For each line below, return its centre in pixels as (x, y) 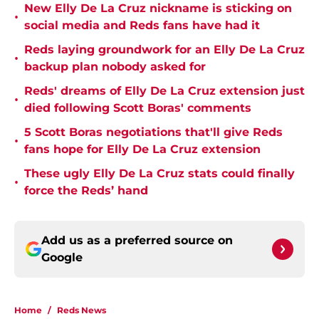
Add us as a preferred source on (137, 241)
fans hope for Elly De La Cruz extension (142, 150)
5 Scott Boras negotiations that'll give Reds (153, 132)
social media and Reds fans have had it (142, 26)
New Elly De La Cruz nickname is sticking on (158, 9)
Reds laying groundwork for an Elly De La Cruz (164, 50)
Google (62, 258)
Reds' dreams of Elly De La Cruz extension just (164, 91)
